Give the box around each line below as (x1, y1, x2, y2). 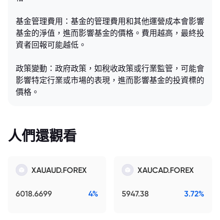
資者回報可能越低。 (16, 40, 86, 50)
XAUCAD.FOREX (137, 165, 194, 175)
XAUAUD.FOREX (31, 165, 87, 175)
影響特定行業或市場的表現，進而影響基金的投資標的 (16, 75, 204, 85)
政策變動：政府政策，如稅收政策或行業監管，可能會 (16, 63, 204, 73)
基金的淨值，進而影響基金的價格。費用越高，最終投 (16, 28, 204, 38)
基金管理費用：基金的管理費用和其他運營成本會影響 (16, 16, 204, 26)
